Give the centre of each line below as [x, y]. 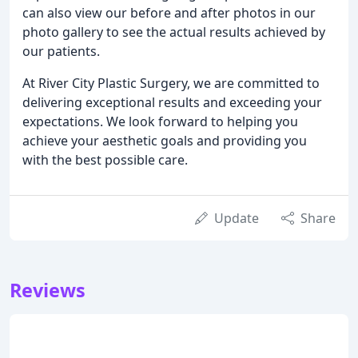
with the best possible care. [105, 159]
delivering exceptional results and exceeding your [172, 102]
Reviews [48, 290]
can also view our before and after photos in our [169, 12]
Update [237, 218]
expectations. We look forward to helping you [160, 121]
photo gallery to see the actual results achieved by [174, 32]
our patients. [61, 51]
